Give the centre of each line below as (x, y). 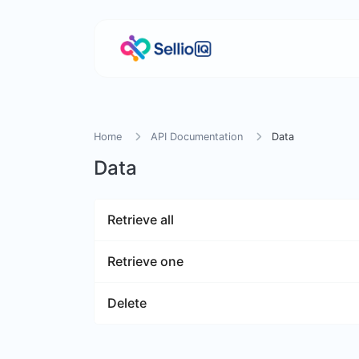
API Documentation (197, 137)
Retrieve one (145, 261)
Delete (127, 303)
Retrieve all (141, 220)
